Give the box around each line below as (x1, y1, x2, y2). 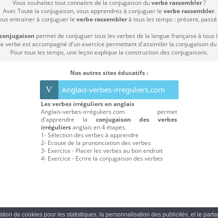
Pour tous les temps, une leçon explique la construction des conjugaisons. (10, 48, 208, 57)
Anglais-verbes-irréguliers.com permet (41, 108, 177, 116)
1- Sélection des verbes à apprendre (41, 131, 139, 140)
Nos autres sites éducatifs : (70, 69, 148, 77)
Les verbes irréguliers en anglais (41, 100, 134, 109)
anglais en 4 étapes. (71, 123, 127, 132)
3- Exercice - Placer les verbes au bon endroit (41, 146, 163, 155)
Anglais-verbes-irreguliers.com (61, 85, 165, 95)
